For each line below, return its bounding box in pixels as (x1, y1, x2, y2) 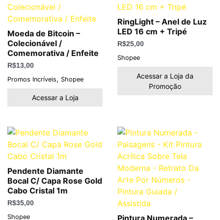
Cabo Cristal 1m (7, 185, 68, 195)
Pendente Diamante (7, 165, 83, 176)
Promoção (149, 82, 181, 90)
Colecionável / (7, 38, 62, 48)
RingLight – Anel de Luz (117, 17, 207, 27)
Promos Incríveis (7, 75, 56, 83)
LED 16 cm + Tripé (117, 27, 187, 36)
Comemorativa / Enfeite (7, 48, 99, 58)
